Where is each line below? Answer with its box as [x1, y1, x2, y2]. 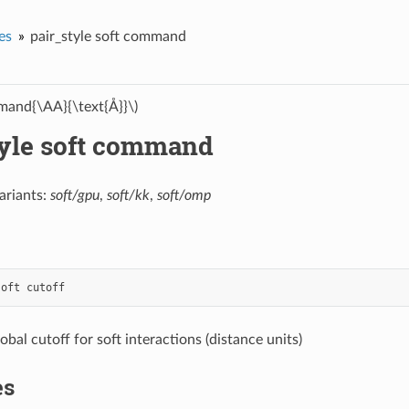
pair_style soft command [29, 28, 186, 44]
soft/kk [106, 187, 150, 203]
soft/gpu [49, 187, 100, 203]
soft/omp [156, 187, 211, 203]
